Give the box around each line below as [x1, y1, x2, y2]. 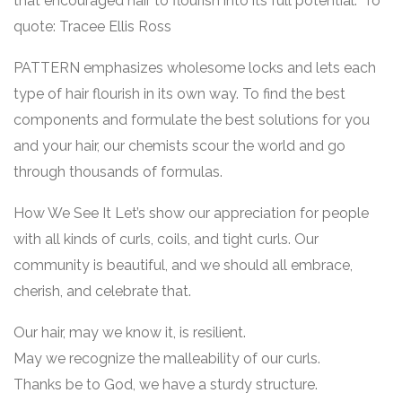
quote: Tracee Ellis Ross [13, 17, 171, 35]
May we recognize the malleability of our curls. [13, 349, 320, 367]
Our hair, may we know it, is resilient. [13, 323, 246, 341]
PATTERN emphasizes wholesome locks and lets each [13, 58, 376, 76]
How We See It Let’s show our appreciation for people [13, 204, 369, 222]
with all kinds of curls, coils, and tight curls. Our [13, 230, 319, 248]
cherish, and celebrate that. [13, 282, 191, 300]
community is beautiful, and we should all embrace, [13, 256, 353, 274]
